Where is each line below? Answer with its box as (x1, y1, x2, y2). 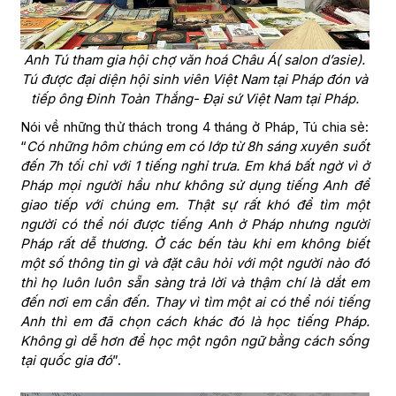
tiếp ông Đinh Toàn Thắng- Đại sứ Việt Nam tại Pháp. (30, 90, 359, 108)
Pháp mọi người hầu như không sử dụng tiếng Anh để (19, 177, 369, 194)
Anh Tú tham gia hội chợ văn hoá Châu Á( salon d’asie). (24, 51, 365, 69)
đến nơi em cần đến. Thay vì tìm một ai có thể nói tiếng (19, 293, 369, 311)
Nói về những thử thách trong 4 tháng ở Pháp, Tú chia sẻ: (19, 118, 369, 136)
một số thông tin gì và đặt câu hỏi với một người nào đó (19, 255, 369, 272)
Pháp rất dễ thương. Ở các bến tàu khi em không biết (19, 235, 369, 253)
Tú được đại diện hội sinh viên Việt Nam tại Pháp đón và (21, 71, 368, 88)
